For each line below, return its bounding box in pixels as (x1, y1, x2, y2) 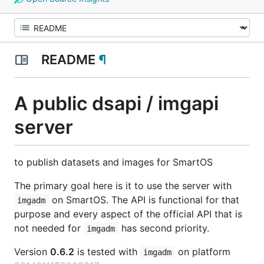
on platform (174, 245, 230, 258)
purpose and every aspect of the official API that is (14, 207, 242, 220)
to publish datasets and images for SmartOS (14, 156, 213, 168)
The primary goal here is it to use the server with (14, 179, 232, 192)
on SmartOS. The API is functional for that (48, 193, 239, 206)
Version (14, 245, 50, 258)
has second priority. (118, 222, 209, 234)
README (38, 52, 98, 67)
